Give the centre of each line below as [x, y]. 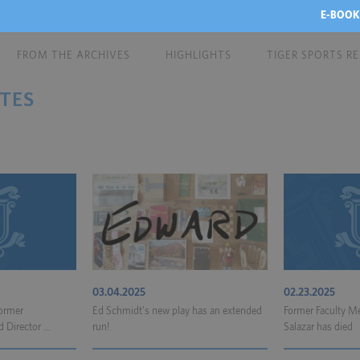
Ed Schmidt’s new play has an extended [177, 311]
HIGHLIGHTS [198, 56]
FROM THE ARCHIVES [74, 56]
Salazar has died [318, 327]
